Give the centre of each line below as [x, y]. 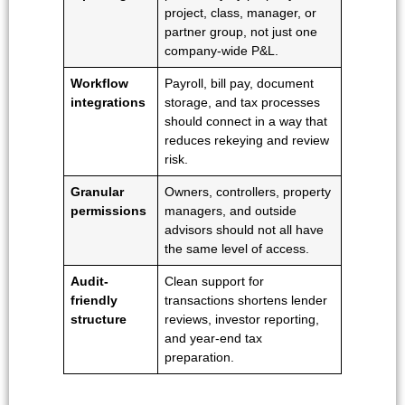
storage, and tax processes [243, 102]
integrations [108, 102]
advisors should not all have [245, 229]
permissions [109, 210]
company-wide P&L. [222, 50]
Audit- [90, 281]
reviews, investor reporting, [242, 319]
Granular [98, 191]
